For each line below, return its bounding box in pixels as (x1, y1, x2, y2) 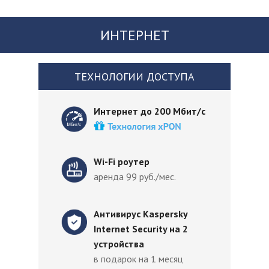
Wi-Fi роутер (94, 156, 152, 168)
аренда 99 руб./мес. (94, 171, 178, 183)
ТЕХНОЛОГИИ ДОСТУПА (74, 70, 195, 83)
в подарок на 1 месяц (94, 253, 183, 265)
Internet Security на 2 (94, 223, 188, 235)
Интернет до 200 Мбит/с (94, 105, 208, 117)
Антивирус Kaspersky (94, 208, 187, 220)
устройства (94, 238, 144, 250)
